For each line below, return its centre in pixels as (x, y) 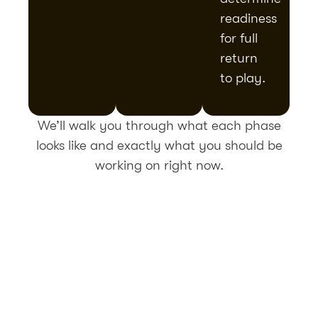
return (239, 58)
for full (239, 38)
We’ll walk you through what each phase (159, 126)
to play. (243, 78)
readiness (249, 18)
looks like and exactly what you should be (159, 146)
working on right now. (159, 166)
